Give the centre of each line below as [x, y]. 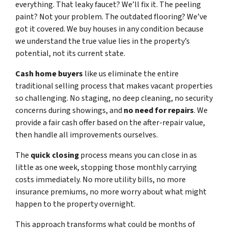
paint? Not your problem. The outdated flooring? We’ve [111, 17]
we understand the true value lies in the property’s [103, 41]
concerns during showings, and [69, 111]
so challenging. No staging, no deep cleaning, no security [114, 98]
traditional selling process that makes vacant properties [114, 86]
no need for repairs [159, 111]
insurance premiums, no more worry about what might [111, 192]
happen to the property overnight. [75, 204]
